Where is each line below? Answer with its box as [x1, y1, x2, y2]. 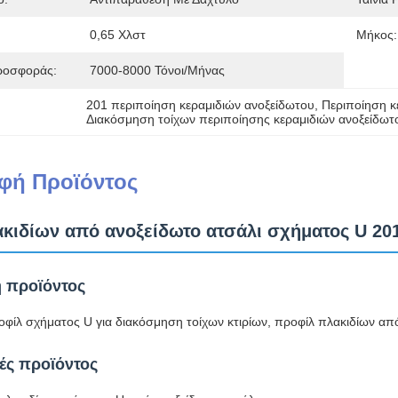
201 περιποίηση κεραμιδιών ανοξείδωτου [85, 98, 314, 112]
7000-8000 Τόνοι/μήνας [90, 63, 225, 77]
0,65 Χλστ [90, 28, 146, 42]
